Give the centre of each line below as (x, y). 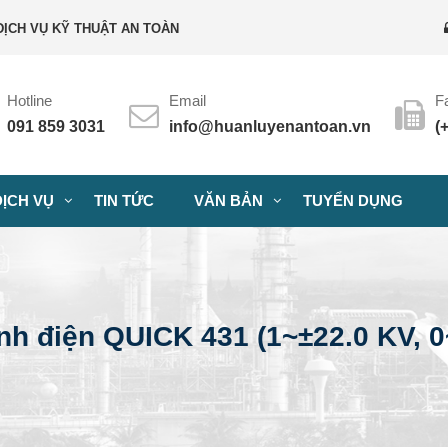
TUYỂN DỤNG (353, 200)
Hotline (29, 100)
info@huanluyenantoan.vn (269, 126)
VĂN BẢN (228, 200)
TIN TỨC (124, 200)
